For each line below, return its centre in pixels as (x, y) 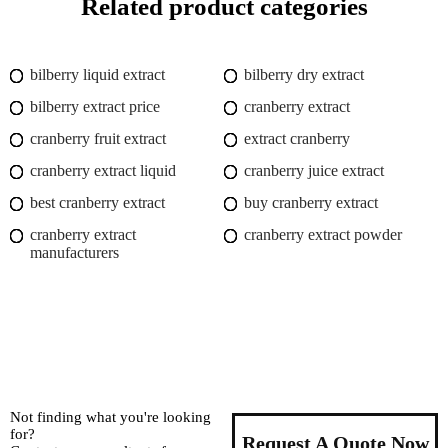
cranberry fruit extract (98, 139)
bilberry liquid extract (97, 75)
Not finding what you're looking (110, 417)
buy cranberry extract (311, 203)
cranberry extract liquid (103, 171)
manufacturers (74, 253)
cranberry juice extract (314, 171)
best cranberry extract (97, 203)
